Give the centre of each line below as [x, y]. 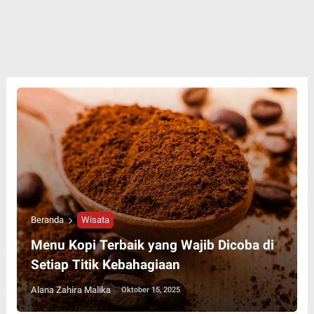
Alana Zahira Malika [70, 290]
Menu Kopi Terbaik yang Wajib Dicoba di [152, 245]
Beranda [47, 220]
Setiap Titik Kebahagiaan [105, 265]
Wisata [95, 220]
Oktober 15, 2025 [150, 290]
